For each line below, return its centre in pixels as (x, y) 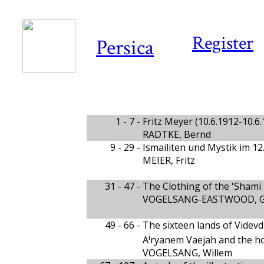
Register (223, 43)
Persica (125, 48)
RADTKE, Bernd (177, 134)
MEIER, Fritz (169, 160)
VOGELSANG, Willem (187, 253)
